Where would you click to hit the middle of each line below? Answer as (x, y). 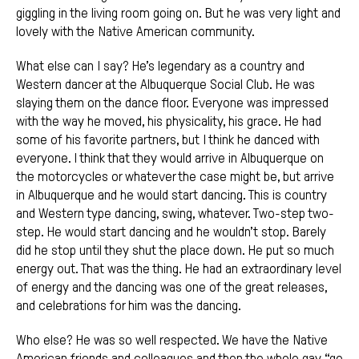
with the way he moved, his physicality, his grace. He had (169, 122)
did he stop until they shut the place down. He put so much (175, 251)
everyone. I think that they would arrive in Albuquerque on (170, 159)
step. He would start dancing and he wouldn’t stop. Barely (171, 232)
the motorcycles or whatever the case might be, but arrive (175, 177)
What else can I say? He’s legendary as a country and (160, 67)
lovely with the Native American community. (135, 32)
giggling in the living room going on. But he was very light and (178, 14)
